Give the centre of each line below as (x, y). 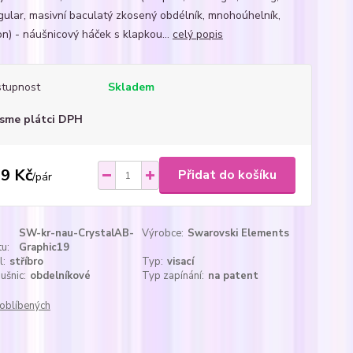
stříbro (26, 262)
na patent (234, 276)
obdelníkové (60, 276)
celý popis (197, 34)
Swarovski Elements (239, 233)
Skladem (131, 87)
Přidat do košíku (227, 175)
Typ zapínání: (173, 276)
